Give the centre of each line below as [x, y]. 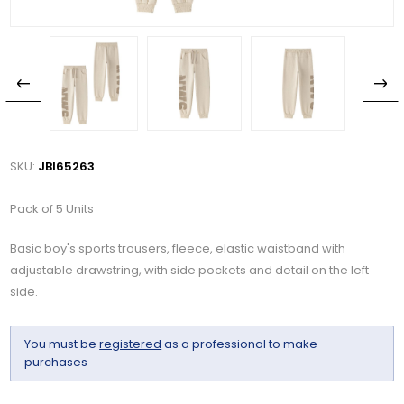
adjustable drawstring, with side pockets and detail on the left [190, 271]
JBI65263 [67, 167]
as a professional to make [240, 344]
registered [131, 344]
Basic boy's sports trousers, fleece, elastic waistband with [178, 249]
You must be [62, 344]
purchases [56, 363]
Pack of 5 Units [52, 209]
